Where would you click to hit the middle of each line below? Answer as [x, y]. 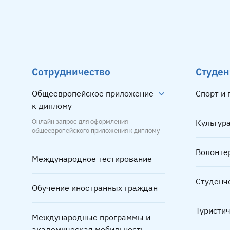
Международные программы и [91, 217]
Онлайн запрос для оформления [80, 122]
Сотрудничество [71, 72]
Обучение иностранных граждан [95, 188]
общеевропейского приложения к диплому [96, 131]
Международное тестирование [92, 159]
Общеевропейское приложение [93, 93]
